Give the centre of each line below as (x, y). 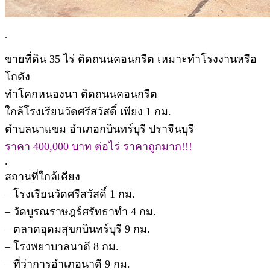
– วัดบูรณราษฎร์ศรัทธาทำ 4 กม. (80, 211)
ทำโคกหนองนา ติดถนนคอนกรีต (81, 94)
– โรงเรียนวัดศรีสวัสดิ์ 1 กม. (70, 194)
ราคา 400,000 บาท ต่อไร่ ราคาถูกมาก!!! (99, 146)
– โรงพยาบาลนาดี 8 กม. (62, 246)
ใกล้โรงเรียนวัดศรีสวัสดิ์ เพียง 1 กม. (88, 111)
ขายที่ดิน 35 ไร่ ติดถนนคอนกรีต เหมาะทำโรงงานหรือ (131, 59)
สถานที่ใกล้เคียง (42, 176)
